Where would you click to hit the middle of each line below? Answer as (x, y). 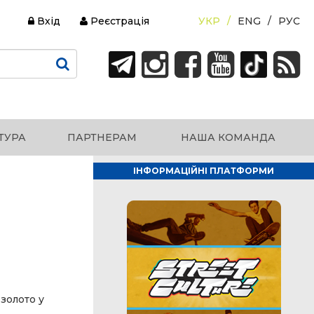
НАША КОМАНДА (228, 137)
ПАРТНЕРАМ (102, 137)
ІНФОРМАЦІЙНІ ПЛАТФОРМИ (204, 171)
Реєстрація (118, 21)
